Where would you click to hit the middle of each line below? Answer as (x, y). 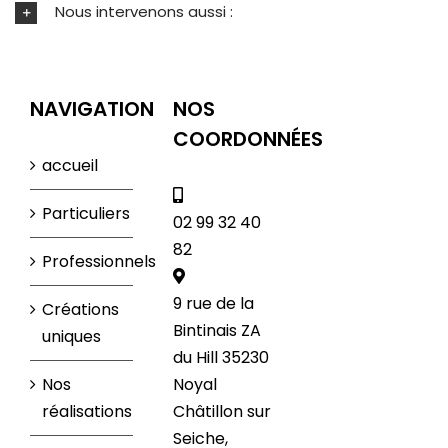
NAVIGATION (92, 109)
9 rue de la (213, 304)
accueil (70, 166)
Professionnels (99, 262)
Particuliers (86, 214)
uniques (71, 337)
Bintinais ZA (216, 331)
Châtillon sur (221, 412)
